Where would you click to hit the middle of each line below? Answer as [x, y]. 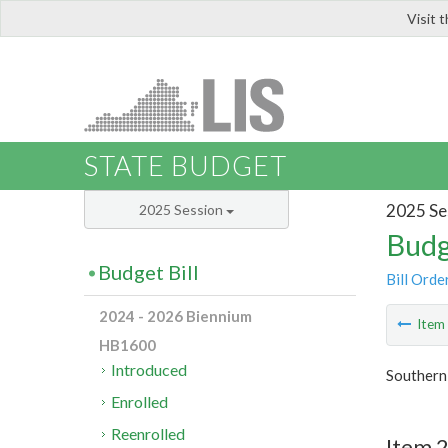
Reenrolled [148, 434]
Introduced [149, 370]
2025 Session [182, 210]
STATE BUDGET [185, 166]
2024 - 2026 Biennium [175, 316]
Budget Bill [148, 272]
